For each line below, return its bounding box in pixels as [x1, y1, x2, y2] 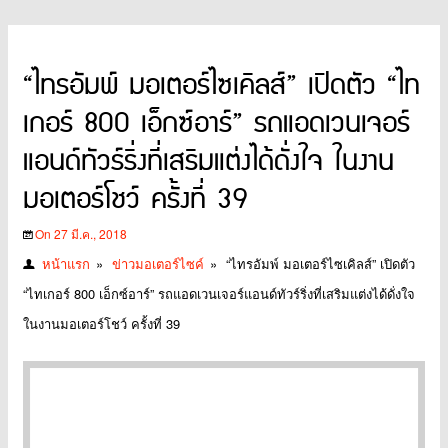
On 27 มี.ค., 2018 [35, 224, 127, 242]
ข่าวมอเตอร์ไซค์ [112, 253, 204, 273]
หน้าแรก [42, 253, 90, 273]
